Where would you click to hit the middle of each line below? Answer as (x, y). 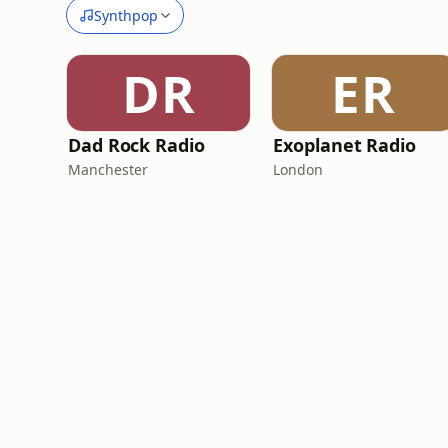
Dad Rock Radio (136, 145)
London (298, 169)
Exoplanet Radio (344, 145)
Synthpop (126, 15)
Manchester (108, 169)
